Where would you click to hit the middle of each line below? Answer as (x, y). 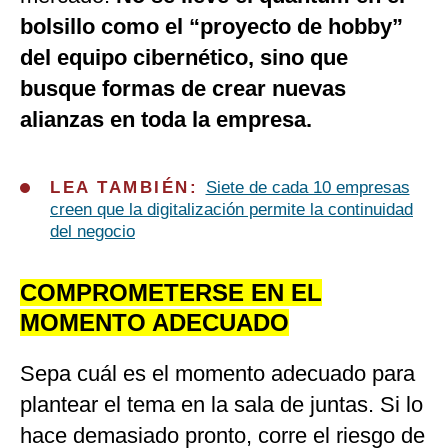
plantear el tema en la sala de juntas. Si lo (221, 405)
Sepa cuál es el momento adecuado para (217, 374)
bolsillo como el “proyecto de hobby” (211, 27)
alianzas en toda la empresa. (166, 120)
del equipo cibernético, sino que (184, 58)
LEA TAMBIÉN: (128, 188)
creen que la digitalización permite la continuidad (231, 210)
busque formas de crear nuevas (183, 89)
